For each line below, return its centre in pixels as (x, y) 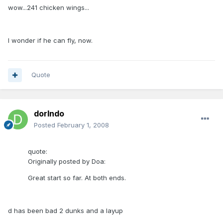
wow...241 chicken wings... (49, 8)
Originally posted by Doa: (67, 162)
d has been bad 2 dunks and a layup (65, 211)
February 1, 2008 (83, 125)
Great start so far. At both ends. (77, 178)
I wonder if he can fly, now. (50, 41)
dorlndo (49, 114)
